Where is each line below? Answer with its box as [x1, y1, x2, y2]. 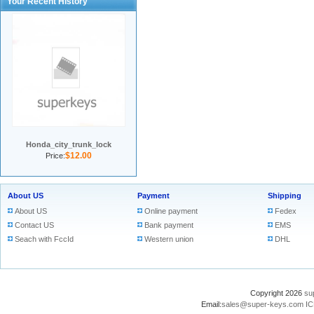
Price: [45, 151, 65, 160]
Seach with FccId [15, 235, 74, 243]
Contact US [15, 221, 54, 229]
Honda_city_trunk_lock [25, 140, 111, 149]
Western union [144, 235, 193, 243]
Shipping [268, 191, 301, 200]
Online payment [144, 207, 198, 215]
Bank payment [144, 221, 193, 229]
